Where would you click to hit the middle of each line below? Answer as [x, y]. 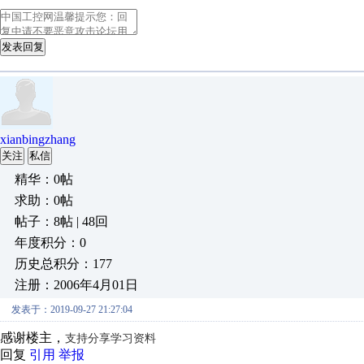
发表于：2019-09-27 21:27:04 [72, 310]
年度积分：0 [50, 243]
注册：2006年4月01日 [76, 285]
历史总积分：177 [63, 264]
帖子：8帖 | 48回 [61, 221]
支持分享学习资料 [110, 338]
